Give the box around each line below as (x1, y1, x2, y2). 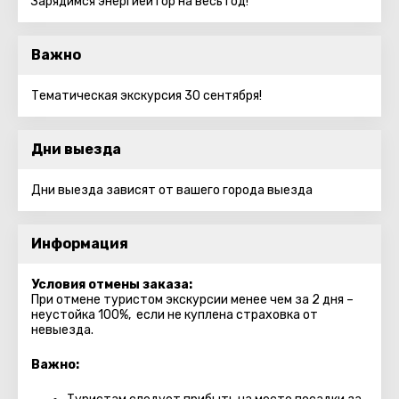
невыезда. (31, 322, 94, 338)
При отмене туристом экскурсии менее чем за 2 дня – (31, 292, 354, 307)
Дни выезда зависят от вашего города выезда (31, 183, 313, 198)
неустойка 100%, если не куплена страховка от (31, 307, 318, 322)
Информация (31, 235, 128, 252)
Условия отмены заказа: (31, 277, 192, 292)
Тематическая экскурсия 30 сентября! (31, 88, 262, 103)
